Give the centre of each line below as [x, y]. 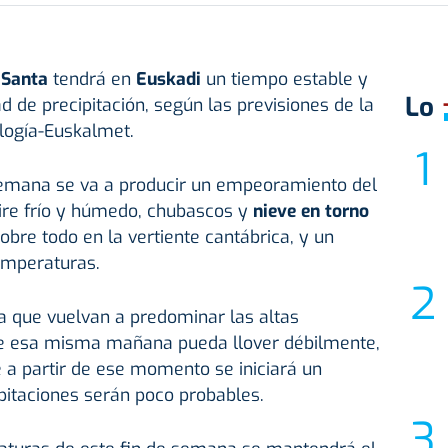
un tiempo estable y [286, 79]
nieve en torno [310, 211]
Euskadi [170, 79]
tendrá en [94, 79]
